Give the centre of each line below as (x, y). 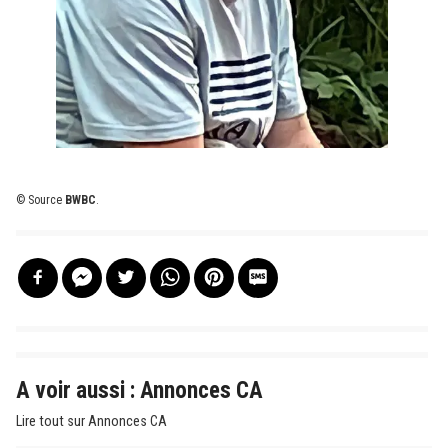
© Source (40, 199)
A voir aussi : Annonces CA (139, 390)
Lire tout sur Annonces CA (91, 421)
